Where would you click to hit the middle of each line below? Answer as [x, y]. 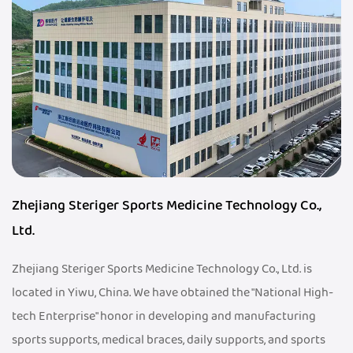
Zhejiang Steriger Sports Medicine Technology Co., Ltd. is [162, 269]
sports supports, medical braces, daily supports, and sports [169, 340]
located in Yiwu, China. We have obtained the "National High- [173, 293]
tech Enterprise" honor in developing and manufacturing [164, 316]
